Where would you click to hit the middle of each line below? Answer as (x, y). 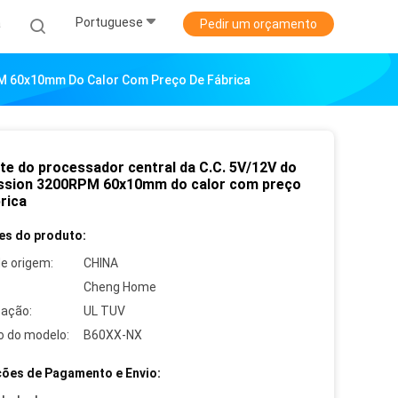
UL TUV (104, 311)
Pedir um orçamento (259, 24)
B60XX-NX (113, 335)
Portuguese (109, 23)
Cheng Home (120, 287)
